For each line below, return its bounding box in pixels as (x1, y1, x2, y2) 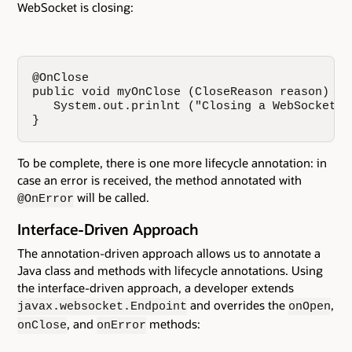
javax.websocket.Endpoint (17, 300, 187, 313)
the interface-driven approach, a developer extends (17, 280, 294, 296)
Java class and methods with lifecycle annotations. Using (17, 262, 323, 279)
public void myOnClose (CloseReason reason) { (32, 86, 344, 99)
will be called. (74, 189, 149, 206)
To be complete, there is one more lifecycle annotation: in (17, 155, 327, 171)
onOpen (288, 300, 331, 313)
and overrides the (187, 297, 288, 313)
